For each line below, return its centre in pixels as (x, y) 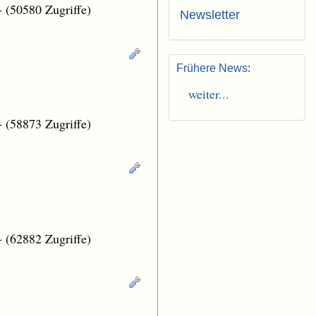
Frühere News (212, 68)
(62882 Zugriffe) (48, 238)
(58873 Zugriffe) (48, 124)
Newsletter (210, 15)
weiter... (205, 94)
